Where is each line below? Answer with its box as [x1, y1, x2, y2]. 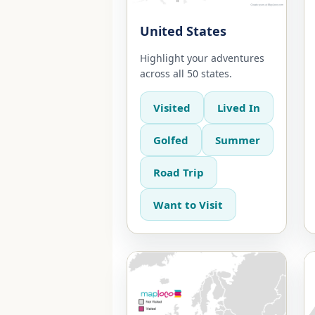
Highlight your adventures [140, 51, 264, 65]
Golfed [153, 132, 188, 147]
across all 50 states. [140, 66, 232, 80]
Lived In [217, 100, 260, 115]
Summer [215, 132, 260, 147]
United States [140, 22, 226, 39]
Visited [153, 100, 191, 115]
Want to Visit [153, 197, 223, 212]
